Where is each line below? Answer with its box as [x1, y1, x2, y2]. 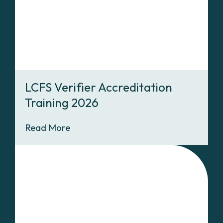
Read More [25, 121, 70, 133]
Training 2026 [25, 95, 99, 110]
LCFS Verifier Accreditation [25, 79, 172, 95]
